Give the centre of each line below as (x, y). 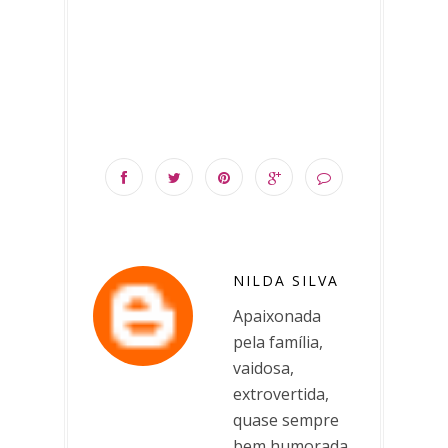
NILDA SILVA (286, 280)
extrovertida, (281, 393)
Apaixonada (277, 315)
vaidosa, (263, 367)
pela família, (278, 341)
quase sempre (286, 419)
